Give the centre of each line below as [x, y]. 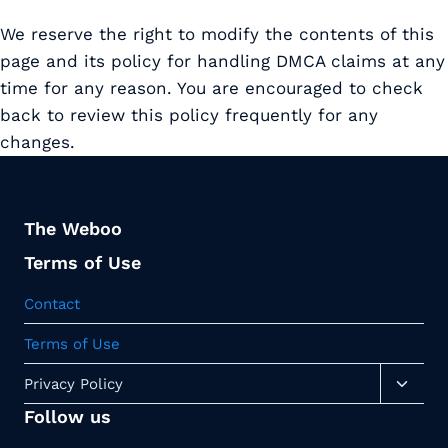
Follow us [67, 416]
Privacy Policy [73, 383]
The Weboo [73, 228]
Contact [52, 303]
